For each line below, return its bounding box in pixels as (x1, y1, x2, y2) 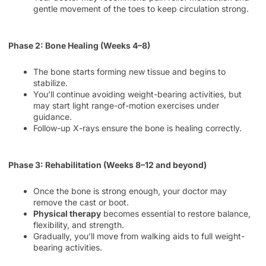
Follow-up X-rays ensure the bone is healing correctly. (33, 122, 242, 133)
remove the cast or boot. (33, 197, 129, 207)
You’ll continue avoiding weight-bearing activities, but (33, 88, 242, 99)
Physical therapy (33, 208, 101, 218)
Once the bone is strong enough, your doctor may (33, 185, 227, 196)
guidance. (33, 111, 72, 122)
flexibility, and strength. (33, 219, 124, 230)
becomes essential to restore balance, (101, 208, 251, 218)
